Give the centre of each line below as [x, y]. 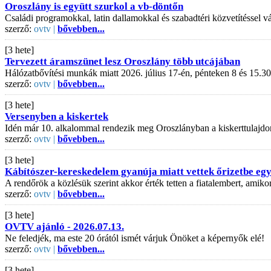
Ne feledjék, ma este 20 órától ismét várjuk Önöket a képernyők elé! [135, 238]
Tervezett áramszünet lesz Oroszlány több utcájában [122, 61]
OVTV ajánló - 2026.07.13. [64, 226]
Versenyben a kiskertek [57, 116]
